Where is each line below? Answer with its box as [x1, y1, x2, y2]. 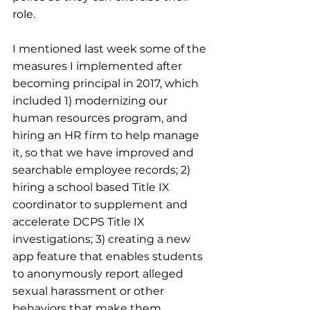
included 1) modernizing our [12, 94, 170, 107]
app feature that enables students [12, 250, 206, 263]
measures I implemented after [12, 60, 185, 73]
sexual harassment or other [12, 284, 167, 298]
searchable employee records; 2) [12, 163, 193, 176]
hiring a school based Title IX [12, 181, 172, 194]
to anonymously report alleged [12, 267, 186, 280]
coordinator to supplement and [12, 198, 190, 211]
